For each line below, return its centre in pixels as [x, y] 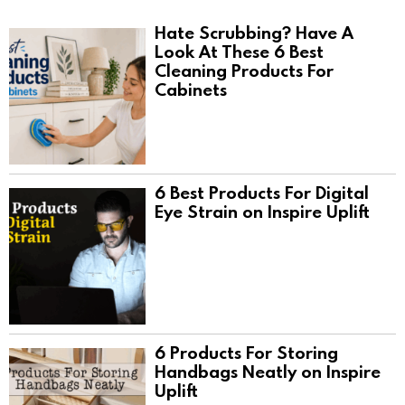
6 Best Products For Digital [262, 192]
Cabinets [191, 89]
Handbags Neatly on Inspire [268, 371]
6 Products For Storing [246, 352]
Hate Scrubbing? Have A [254, 32]
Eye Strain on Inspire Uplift [262, 211]
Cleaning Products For [244, 70]
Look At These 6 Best [239, 51]
